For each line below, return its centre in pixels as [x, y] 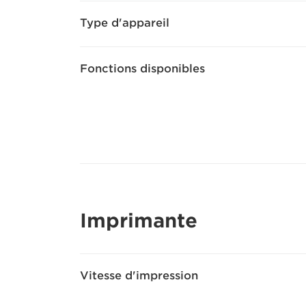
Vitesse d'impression [139, 276]
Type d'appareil [125, 23]
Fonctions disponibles [142, 69]
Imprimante [139, 221]
